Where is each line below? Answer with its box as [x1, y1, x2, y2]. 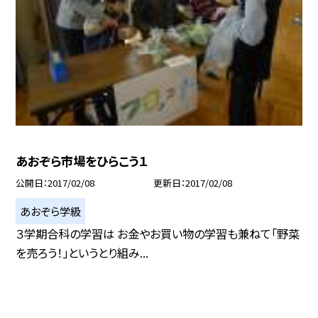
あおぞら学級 [20, 203, 82, 219]
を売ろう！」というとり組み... [16, 243, 149, 261]
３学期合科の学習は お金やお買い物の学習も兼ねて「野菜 [16, 224, 300, 242]
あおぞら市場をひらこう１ [16, 151, 148, 170]
